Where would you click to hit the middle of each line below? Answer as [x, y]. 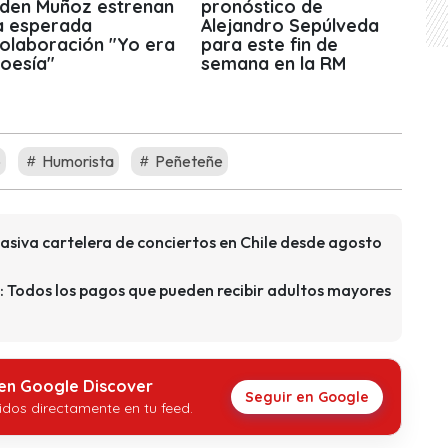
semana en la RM [274, 63]
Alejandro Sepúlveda [290, 25]
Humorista [76, 160]
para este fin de [270, 44]
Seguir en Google [307, 396]
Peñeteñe [187, 160]
